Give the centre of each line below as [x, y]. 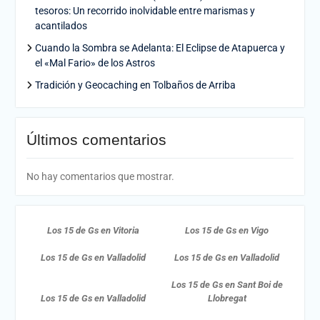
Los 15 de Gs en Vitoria [93, 230]
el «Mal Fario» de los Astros [95, 63]
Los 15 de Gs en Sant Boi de [227, 285]
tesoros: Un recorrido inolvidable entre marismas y [145, 11]
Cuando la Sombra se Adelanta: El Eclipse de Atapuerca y [160, 48]
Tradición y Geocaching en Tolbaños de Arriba [135, 85]
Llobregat [227, 298]
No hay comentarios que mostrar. [100, 176]
